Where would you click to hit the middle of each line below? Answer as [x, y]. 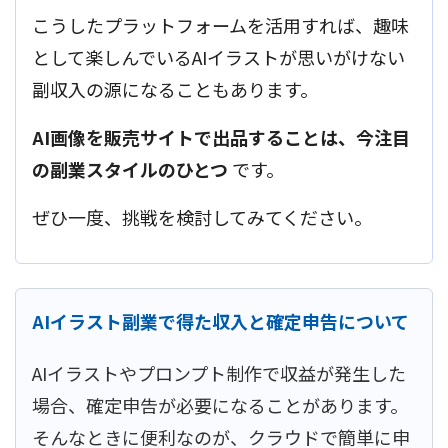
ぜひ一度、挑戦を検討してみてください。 [202, 217]
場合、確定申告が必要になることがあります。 [220, 405]
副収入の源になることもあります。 [175, 88]
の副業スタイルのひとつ [130, 168]
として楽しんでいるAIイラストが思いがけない [218, 56]
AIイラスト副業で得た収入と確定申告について [220, 321]
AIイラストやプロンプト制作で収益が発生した [219, 373]
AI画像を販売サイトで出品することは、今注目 [221, 136]
